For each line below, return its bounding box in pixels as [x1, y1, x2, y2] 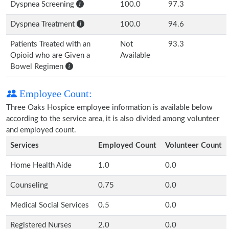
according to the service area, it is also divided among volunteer [6, 115, 219, 123]
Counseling [10, 181, 48, 189]
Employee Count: [17, 88, 92, 99]
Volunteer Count [165, 142, 222, 149]
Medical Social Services [10, 201, 89, 209]
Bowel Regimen [10, 63, 65, 71]
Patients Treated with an [10, 40, 90, 48]
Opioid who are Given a [10, 52, 90, 59]
